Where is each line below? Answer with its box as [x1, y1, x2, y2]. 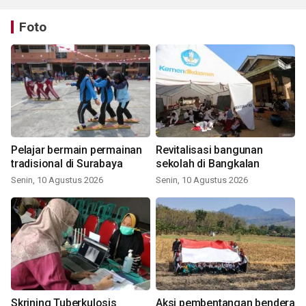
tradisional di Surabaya [11, 156, 123, 170]
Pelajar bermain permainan [11, 143, 142, 156]
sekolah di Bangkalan [156, 156, 260, 170]
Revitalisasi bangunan [156, 143, 263, 156]
